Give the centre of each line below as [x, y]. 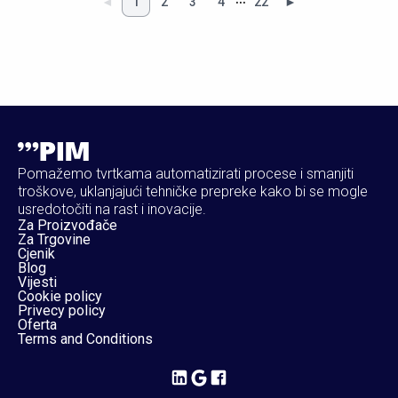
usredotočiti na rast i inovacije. [112, 210]
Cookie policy [60, 297]
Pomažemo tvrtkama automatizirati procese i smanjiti [186, 174]
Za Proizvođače [68, 226]
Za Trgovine [54, 240]
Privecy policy [62, 311]
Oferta [37, 325]
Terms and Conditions [85, 339]
